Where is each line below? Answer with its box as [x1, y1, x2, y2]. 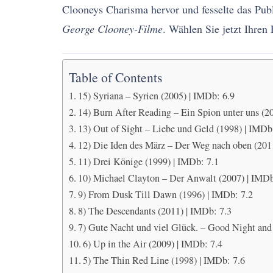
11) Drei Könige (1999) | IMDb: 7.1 [78, 155, 219, 168]
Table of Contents [69, 68, 162, 87]
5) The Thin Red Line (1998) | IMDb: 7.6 [83, 253, 246, 267]
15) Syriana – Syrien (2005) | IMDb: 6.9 [78, 89, 235, 102]
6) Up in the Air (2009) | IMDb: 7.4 [83, 237, 223, 250]
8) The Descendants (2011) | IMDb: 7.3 [78, 204, 232, 218]
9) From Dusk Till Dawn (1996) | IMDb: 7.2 [78, 188, 253, 201]
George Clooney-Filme [62, 21, 163, 36]
